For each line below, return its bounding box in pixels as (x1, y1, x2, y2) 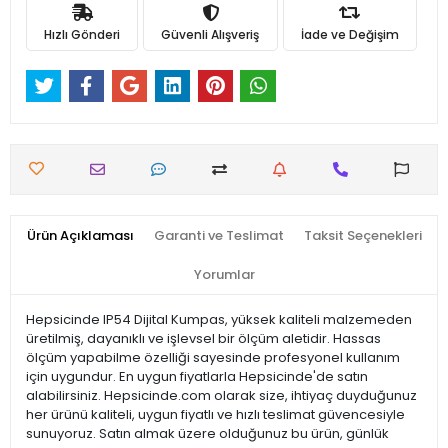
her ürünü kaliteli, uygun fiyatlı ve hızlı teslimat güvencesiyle (26, 405, 405, 425)
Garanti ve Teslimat (153, 226, 284, 246)
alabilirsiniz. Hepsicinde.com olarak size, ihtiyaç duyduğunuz (26, 386, 417, 406)
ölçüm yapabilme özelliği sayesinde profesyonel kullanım (26, 348, 400, 368)
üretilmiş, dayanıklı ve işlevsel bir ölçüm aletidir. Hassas (26, 329, 381, 349)
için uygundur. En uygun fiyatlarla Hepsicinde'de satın (26, 367, 368, 387)
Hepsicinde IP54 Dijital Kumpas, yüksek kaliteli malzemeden (26, 310, 412, 330)
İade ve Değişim (300, 25, 399, 43)
